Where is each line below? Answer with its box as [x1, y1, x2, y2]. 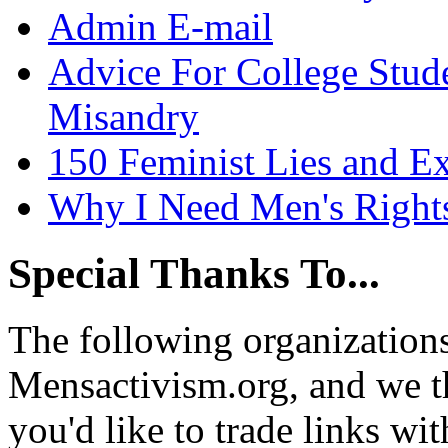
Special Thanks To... [8, 249, 380, 297]
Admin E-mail [48, 4, 273, 48]
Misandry [48, 94, 199, 138]
